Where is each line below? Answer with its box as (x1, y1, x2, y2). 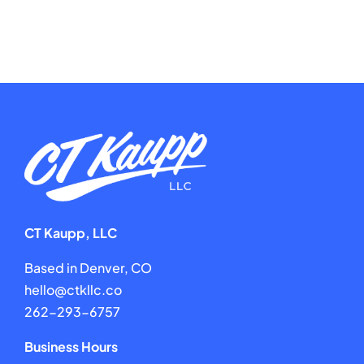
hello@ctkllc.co (24, 280, 122, 298)
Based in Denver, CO (24, 258, 152, 276)
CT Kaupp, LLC (24, 223, 117, 241)
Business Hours (24, 337, 118, 355)
